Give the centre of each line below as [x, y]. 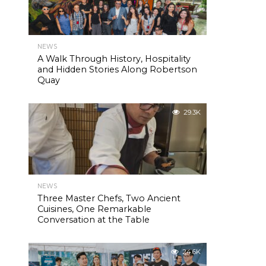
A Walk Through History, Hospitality [114, 59]
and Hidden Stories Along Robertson [117, 69]
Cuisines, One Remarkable [94, 209]
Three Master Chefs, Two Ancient [109, 198]
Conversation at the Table [94, 220]
